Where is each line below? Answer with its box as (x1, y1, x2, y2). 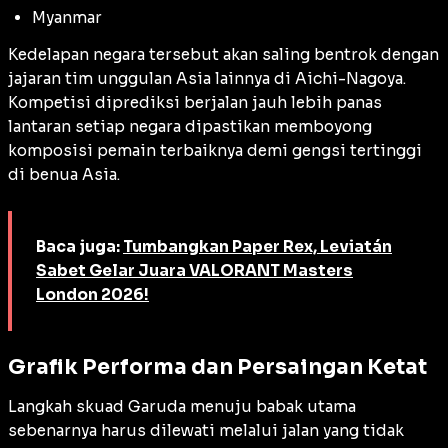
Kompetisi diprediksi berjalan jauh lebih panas (8, 93, 382, 113)
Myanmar (32, 8, 102, 28)
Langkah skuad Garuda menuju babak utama (8, 396, 356, 416)
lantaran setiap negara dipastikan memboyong (8, 117, 372, 137)
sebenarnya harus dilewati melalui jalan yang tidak (8, 420, 404, 440)
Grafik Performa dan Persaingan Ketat (8, 354, 427, 381)
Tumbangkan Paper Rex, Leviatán (123, 237, 392, 257)
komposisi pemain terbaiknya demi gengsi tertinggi (8, 141, 422, 161)
